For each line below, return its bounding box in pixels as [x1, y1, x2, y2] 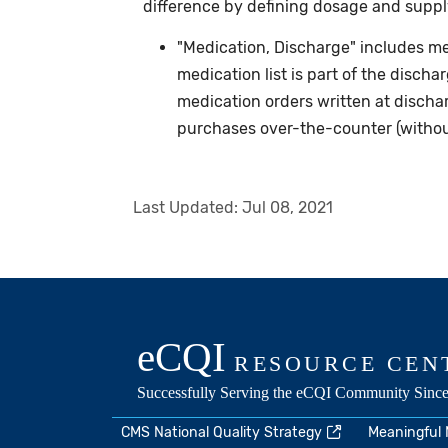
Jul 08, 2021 [241, 198, 333, 218]
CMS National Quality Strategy [121, 424, 323, 441]
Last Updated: [132, 198, 242, 218]
